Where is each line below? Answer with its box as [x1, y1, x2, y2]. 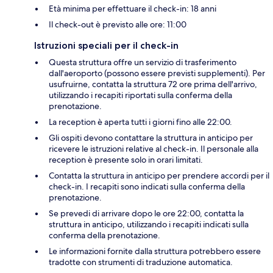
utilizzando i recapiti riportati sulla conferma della [49, 90, 232, 101]
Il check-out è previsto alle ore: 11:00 [49, 19, 186, 30]
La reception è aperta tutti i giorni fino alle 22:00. [49, 116, 232, 128]
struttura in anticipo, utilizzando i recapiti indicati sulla [49, 219, 249, 230]
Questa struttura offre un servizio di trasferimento [49, 57, 236, 68]
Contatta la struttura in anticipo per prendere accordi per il [49, 170, 269, 182]
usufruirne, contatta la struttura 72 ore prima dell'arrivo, [49, 79, 257, 90]
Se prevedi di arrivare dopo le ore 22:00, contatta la [49, 208, 244, 219]
